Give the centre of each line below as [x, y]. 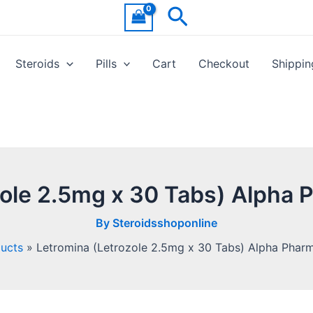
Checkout [224, 64]
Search [203, 15]
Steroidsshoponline [165, 223]
